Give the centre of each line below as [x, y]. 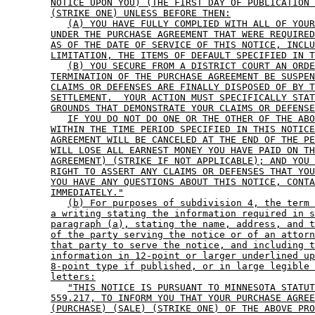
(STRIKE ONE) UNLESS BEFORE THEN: [141, 13]
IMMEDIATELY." [87, 193]
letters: [73, 277]
